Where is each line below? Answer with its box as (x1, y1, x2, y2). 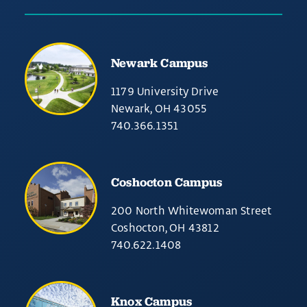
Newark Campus (111, 55, 208, 71)
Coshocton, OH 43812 (111, 221, 219, 234)
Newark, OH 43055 (111, 101, 208, 115)
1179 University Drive (111, 84, 219, 98)
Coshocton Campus (111, 174, 223, 190)
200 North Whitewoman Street (111, 204, 272, 217)
